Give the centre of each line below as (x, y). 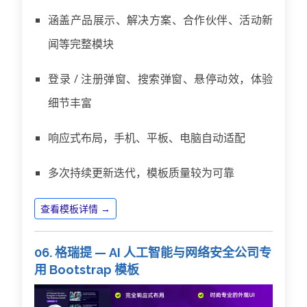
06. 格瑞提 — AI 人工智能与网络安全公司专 (153, 252)
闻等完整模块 (81, 44)
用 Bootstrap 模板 (87, 269)
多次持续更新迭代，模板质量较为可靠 (141, 172)
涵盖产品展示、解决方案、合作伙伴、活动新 (160, 20)
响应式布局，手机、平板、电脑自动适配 (147, 137)
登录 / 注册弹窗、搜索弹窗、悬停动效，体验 (160, 78)
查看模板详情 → (75, 209)
